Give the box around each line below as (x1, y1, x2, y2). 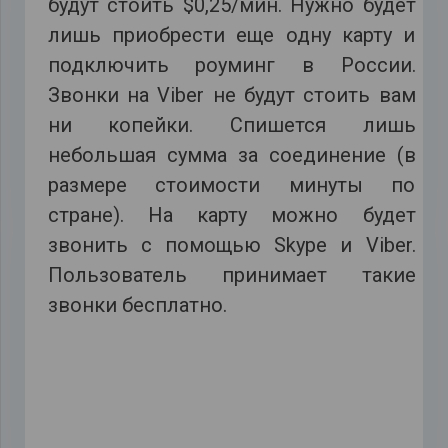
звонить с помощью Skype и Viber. (47, 233, 416, 258)
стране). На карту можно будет (47, 203, 416, 228)
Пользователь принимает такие (47, 263, 416, 288)
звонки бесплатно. (47, 293, 227, 318)
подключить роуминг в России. (47, 53, 416, 78)
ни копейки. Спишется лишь (47, 113, 416, 138)
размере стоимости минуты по (47, 173, 416, 198)
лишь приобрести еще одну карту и (47, 23, 416, 48)
